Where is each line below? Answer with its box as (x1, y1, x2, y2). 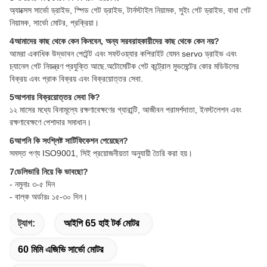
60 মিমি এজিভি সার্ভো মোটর (18, 244, 103, 255)
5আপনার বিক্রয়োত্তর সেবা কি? (10, 92, 100, 103)
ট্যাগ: (18, 218, 35, 229)
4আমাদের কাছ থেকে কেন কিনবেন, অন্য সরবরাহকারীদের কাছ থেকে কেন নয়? (10, 36, 219, 46)
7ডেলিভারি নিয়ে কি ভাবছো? (10, 167, 88, 177)
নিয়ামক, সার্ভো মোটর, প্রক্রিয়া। (10, 18, 99, 28)
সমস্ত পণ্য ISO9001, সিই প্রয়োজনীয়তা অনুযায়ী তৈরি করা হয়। (10, 148, 193, 159)
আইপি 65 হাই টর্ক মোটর (64, 218, 139, 229)
